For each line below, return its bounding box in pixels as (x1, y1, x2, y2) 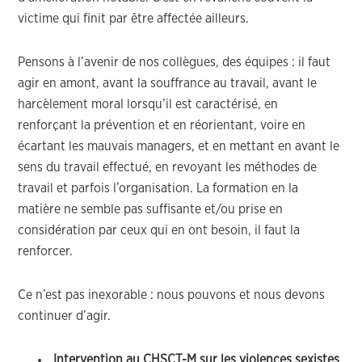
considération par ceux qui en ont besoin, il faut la (18, 224, 301, 237)
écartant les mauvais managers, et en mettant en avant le (18, 140, 340, 153)
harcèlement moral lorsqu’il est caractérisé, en (18, 98, 282, 111)
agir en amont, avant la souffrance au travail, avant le (18, 77, 318, 90)
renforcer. (18, 245, 74, 258)
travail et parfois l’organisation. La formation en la (18, 182, 299, 195)
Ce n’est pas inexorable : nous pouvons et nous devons (18, 288, 326, 301)
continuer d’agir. (18, 309, 112, 322)
